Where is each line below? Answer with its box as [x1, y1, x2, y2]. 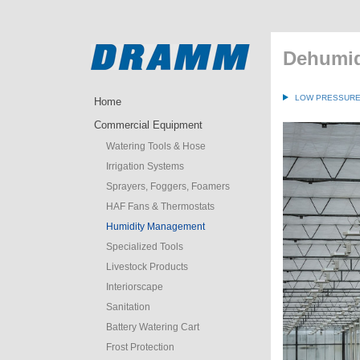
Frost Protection [106, 342, 174, 353]
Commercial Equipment [94, 119, 202, 131]
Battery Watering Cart [106, 321, 199, 333]
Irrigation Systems [106, 161, 184, 172]
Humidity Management [106, 221, 205, 232]
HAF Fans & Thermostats [106, 201, 215, 212]
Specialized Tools [106, 241, 183, 252]
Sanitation [106, 301, 150, 313]
